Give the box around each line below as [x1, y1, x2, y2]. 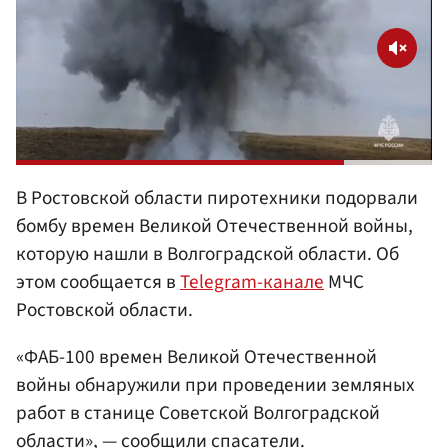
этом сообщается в [16, 267, 180, 296]
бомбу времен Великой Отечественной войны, [16, 211, 413, 240]
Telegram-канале [180, 267, 324, 296]
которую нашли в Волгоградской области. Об [16, 239, 399, 268]
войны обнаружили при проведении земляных [16, 371, 415, 400]
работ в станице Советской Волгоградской [16, 399, 380, 428]
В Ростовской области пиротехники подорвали [16, 183, 418, 212]
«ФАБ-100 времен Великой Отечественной [16, 343, 377, 372]
